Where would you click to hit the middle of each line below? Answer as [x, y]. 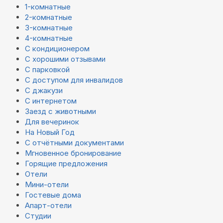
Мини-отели [47, 185]
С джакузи [44, 91]
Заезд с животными [60, 111]
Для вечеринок [52, 122]
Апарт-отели [48, 206]
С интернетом [51, 101]
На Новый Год [50, 132]
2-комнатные [49, 17]
